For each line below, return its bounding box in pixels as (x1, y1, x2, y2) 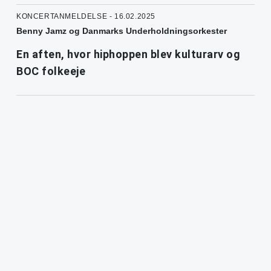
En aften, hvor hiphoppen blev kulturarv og (16, 47, 240, 60)
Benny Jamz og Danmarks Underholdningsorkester (16, 25, 227, 36)
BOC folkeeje (16, 64, 85, 77)
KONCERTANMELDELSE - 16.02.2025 (16, 11, 155, 21)
